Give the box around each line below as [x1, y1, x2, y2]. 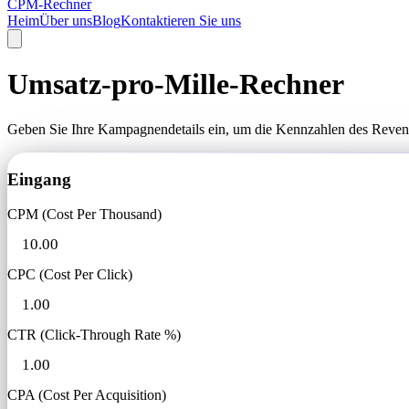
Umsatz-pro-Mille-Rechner [7, 68, 344, 101]
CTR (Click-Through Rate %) [7, 327, 181, 343]
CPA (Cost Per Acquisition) [7, 387, 166, 404]
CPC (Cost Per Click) [7, 267, 132, 283]
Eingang [7, 169, 71, 189]
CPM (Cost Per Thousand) [7, 206, 162, 223]
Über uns [39, 13, 92, 28]
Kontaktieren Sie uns [121, 13, 241, 28]
